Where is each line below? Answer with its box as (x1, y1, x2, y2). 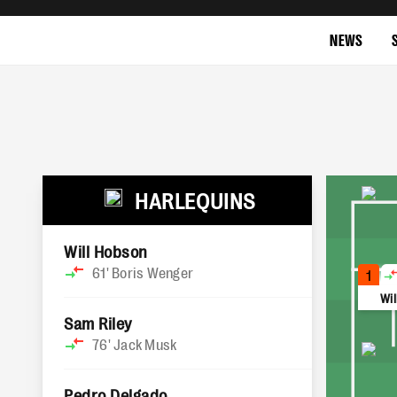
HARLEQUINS (135, 187, 255, 213)
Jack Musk (113, 335, 177, 353)
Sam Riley (64, 313, 132, 332)
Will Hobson (64, 241, 148, 261)
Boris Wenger (112, 263, 193, 281)
